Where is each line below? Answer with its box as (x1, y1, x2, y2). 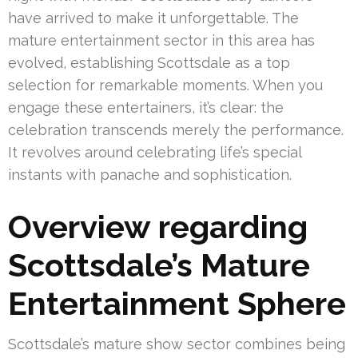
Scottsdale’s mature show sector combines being (8, 335, 345, 352)
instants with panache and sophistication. (8, 165, 292, 183)
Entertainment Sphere (8, 284, 346, 322)
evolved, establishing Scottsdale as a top (8, 54, 290, 71)
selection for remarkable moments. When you (8, 76, 323, 93)
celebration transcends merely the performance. (8, 121, 344, 138)
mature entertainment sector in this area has (8, 31, 315, 49)
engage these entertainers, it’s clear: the (8, 98, 284, 116)
